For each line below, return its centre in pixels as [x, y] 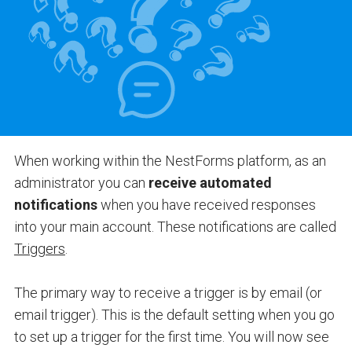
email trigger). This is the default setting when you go [174, 314]
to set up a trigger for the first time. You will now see [171, 336]
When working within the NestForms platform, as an [170, 160]
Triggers [39, 248]
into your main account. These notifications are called [175, 226]
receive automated [210, 182]
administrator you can [81, 182]
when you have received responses [208, 204]
